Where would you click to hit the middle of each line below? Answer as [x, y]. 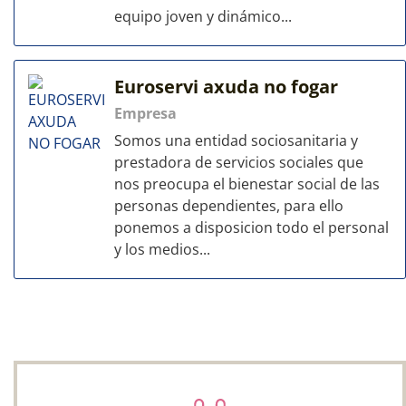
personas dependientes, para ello [229, 206]
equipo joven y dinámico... [203, 16]
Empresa [145, 113]
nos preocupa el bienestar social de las [247, 184]
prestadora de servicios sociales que [239, 162]
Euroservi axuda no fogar [226, 87]
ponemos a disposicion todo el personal [251, 227]
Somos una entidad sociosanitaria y [236, 140]
